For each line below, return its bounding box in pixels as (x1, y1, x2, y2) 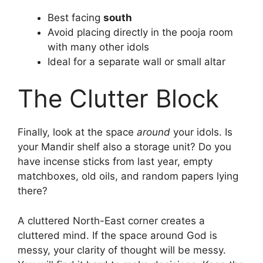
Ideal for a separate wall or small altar (48, 55, 225, 68)
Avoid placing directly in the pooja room (48, 26, 233, 38)
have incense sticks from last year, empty (18, 156, 213, 168)
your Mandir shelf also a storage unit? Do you (18, 141, 231, 153)
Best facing (48, 11, 103, 23)
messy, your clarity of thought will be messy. (18, 244, 226, 256)
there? (18, 185, 48, 197)
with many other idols (48, 41, 149, 53)
